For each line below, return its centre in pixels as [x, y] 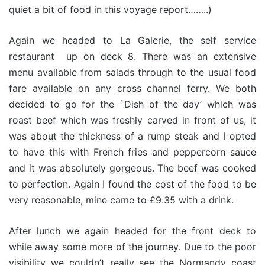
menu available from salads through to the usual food [132, 72]
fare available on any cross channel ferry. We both [132, 88]
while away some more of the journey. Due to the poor [132, 247]
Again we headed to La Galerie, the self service [132, 40]
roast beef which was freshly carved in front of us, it [132, 120]
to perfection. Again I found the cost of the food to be [132, 184]
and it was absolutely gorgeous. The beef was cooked [132, 168]
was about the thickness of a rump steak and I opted [132, 136]
